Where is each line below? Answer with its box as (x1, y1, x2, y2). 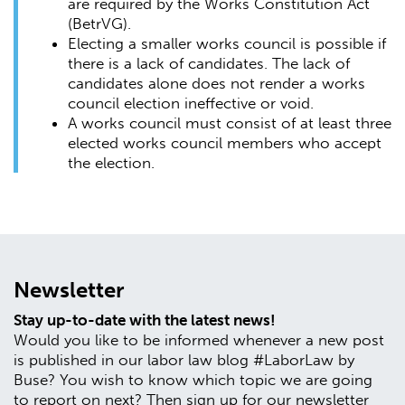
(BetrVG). (68, 14, 131, 33)
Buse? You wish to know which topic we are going (14, 370, 372, 389)
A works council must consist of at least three (68, 114, 391, 133)
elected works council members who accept (68, 134, 381, 153)
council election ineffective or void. (68, 94, 314, 113)
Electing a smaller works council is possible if (68, 34, 386, 53)
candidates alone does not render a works (68, 74, 365, 93)
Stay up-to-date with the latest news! (14, 310, 276, 329)
